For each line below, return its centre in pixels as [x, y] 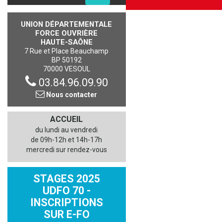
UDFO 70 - [66, 191]
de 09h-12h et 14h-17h [67, 140]
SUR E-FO [66, 214]
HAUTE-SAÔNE [66, 42]
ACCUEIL [67, 119]
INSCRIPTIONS [66, 202]
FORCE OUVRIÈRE [67, 33]
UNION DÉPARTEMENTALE [67, 24]
